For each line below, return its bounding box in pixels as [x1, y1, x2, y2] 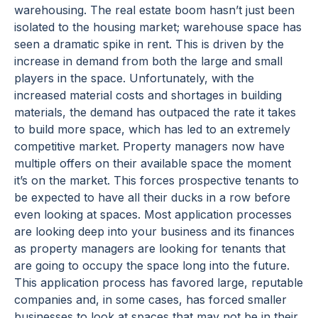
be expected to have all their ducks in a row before [14, 190, 290, 205]
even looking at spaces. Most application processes [14, 207, 292, 222]
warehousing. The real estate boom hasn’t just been [14, 3, 295, 18]
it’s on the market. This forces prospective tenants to [14, 173, 299, 188]
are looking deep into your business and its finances [14, 224, 295, 239]
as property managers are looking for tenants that [14, 241, 285, 256]
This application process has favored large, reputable [14, 275, 303, 290]
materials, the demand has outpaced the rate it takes [14, 105, 296, 120]
